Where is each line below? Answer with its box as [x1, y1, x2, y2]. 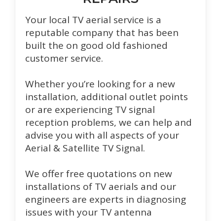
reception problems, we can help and [25, 116, 192, 129]
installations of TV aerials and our [25, 180, 176, 193]
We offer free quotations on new [25, 167, 172, 181]
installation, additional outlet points [25, 90, 188, 104]
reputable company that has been [25, 26, 179, 39]
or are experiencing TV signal [25, 103, 155, 116]
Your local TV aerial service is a [25, 13, 161, 27]
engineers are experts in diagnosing [25, 193, 186, 206]
